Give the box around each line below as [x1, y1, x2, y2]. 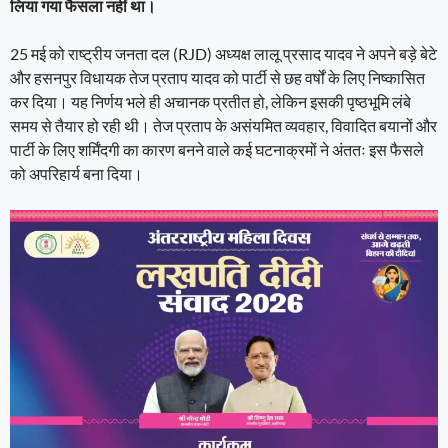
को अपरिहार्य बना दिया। [10, 163, 143, 183]
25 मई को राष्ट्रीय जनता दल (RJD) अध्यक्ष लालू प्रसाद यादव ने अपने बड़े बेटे [10, 43, 437, 63]
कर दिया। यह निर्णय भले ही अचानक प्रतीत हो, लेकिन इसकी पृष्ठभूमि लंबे [10, 91, 411, 111]
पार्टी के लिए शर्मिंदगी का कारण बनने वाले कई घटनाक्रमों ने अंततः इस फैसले [10, 139, 424, 159]
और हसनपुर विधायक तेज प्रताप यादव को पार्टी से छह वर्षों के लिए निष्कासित [10, 67, 425, 87]
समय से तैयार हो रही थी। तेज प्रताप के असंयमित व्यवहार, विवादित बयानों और [10, 115, 437, 135]
